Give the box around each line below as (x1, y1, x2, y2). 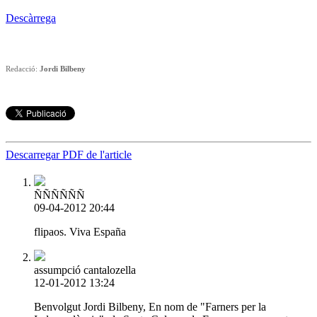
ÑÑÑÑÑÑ (34, 188, 85, 201)
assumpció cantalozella (34, 263, 136, 276)
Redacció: (6, 64, 40, 73)
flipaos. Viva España (34, 225, 126, 238)
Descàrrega (6, 11, 56, 24)
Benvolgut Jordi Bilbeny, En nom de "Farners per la (34, 300, 266, 313)
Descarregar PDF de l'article (6, 148, 132, 161)
